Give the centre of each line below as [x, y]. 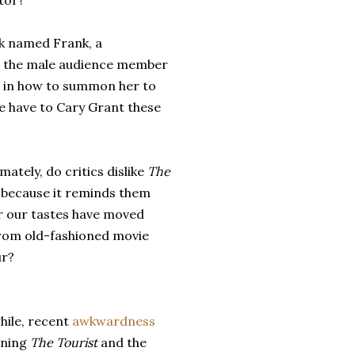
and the [124, 342]
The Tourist [65, 342]
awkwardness [114, 321]
